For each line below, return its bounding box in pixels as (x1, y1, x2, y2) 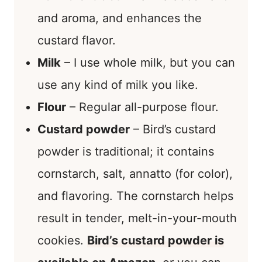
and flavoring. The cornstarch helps (37, 188, 233, 203)
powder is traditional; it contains (37, 144, 214, 158)
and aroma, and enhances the (37, 11, 202, 25)
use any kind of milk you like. (37, 77, 198, 92)
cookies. (37, 233, 87, 247)
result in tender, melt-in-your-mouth (37, 211, 237, 225)
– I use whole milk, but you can (61, 55, 235, 70)
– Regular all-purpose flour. (66, 99, 219, 114)
